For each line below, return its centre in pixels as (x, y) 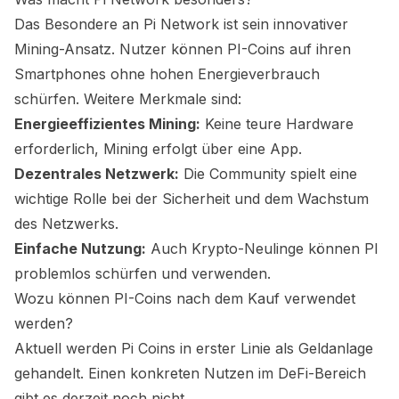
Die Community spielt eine (268, 174)
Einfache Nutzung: (80, 248)
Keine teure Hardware (277, 124)
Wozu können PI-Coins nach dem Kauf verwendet (185, 298)
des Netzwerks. (66, 224)
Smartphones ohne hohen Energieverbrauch (167, 74)
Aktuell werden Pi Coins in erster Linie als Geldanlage (194, 348)
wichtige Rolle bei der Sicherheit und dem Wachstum (191, 199)
